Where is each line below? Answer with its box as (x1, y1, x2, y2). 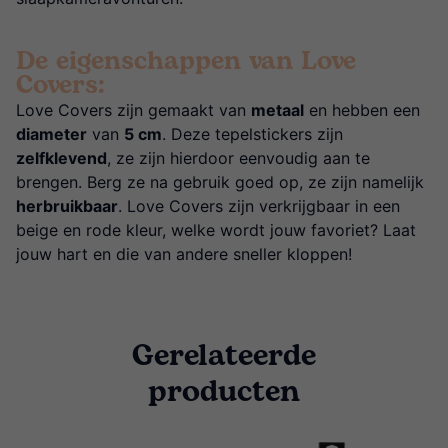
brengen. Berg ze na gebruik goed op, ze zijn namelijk (16, 172, 424, 193)
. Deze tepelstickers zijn (162, 124, 343, 145)
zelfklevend (16, 148, 107, 169)
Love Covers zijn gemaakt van (16, 100, 251, 121)
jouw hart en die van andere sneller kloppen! (16, 244, 352, 265)
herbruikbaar (16, 196, 118, 217)
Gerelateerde (132, 333, 316, 380)
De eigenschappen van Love (16, 42, 356, 82)
